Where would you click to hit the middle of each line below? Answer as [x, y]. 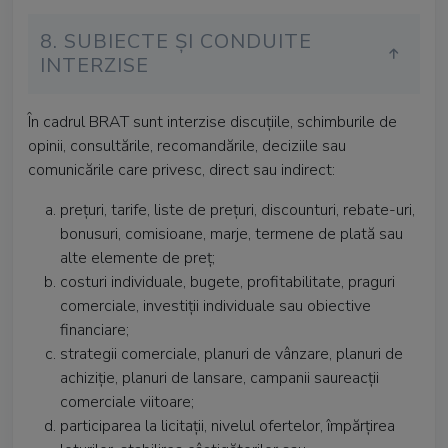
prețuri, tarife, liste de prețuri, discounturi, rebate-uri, [237, 210]
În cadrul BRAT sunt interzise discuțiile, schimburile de [212, 122]
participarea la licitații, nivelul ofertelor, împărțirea [227, 426]
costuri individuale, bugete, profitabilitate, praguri [227, 282]
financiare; [94, 330]
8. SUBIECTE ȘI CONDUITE [176, 41]
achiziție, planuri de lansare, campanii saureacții [219, 378]
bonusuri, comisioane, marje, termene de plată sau [231, 234]
